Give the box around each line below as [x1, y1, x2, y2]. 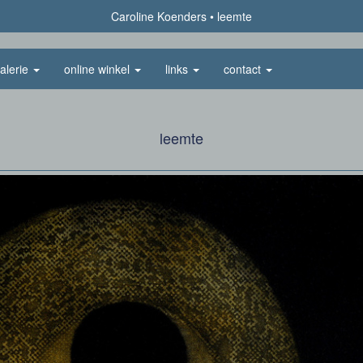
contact [224, 61, 264, 77]
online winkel [64, 61, 133, 77]
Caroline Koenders [111, 8, 207, 24]
